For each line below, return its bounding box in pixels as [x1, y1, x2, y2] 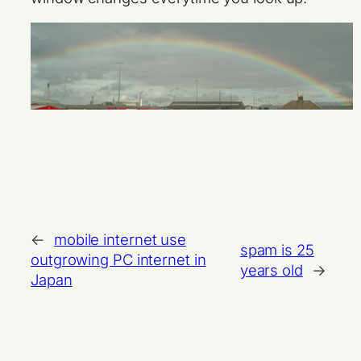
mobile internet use [53, 230, 187, 249]
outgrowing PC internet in [31, 251, 206, 269]
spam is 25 [239, 240, 314, 259]
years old [239, 260, 303, 279]
